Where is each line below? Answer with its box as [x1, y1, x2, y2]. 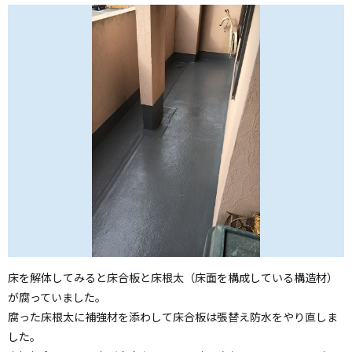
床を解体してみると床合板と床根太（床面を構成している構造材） [8, 269, 338, 285]
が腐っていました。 [8, 288, 106, 305]
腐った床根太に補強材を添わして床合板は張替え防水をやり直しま [8, 308, 338, 324]
